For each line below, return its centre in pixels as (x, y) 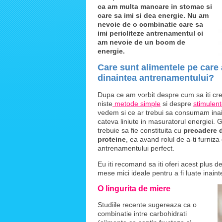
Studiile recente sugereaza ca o (147, 205)
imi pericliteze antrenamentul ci (150, 33)
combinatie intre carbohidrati (142, 214)
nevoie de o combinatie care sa (150, 24)
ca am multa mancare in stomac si (155, 6)
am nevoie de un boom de (141, 42)
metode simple (137, 104)
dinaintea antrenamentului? (156, 78)
